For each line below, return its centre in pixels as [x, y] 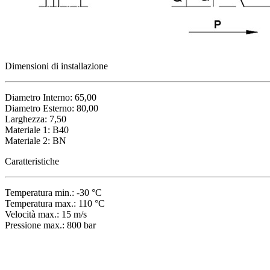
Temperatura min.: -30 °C [53, 192]
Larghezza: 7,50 [36, 119]
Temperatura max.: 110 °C [55, 203]
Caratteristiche [32, 161]
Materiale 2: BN [36, 140]
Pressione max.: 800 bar [50, 225]
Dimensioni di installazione [56, 66]
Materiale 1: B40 [37, 130]
